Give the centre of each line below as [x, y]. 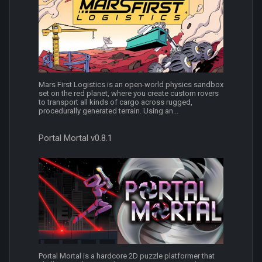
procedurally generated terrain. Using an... [108, 111]
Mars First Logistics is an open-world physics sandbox [131, 85]
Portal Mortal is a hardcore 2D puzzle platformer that [127, 256]
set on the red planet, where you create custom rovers [129, 94]
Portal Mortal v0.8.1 [75, 138]
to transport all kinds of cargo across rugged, [116, 102]
